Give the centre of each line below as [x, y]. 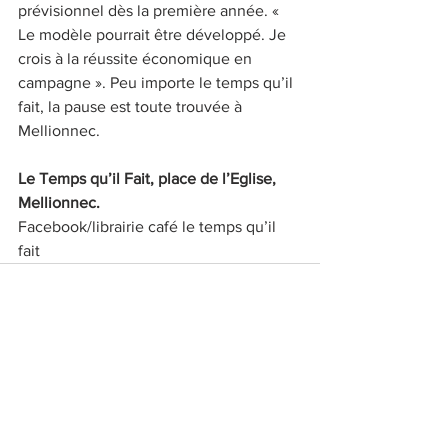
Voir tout [293, 409]
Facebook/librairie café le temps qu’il [149, 226]
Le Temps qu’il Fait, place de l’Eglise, [149, 178]
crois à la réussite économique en [137, 58]
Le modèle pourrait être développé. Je [154, 34]
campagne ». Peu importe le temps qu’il [157, 82]
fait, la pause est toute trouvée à [132, 106]
